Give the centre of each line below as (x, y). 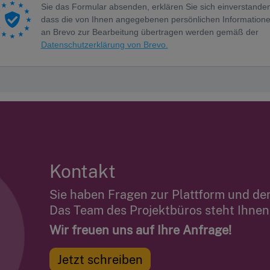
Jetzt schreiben (100, 260)
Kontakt (82, 171)
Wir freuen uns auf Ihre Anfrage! (140, 231)
